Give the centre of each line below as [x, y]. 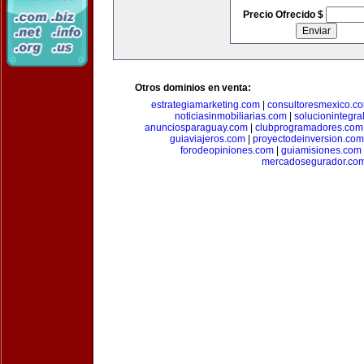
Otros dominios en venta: [193, 88]
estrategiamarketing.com [205, 105]
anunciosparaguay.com [196, 128]
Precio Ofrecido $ [284, 15]
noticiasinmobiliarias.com [231, 116]
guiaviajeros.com [207, 139]
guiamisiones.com [321, 150]
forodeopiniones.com [227, 150]
